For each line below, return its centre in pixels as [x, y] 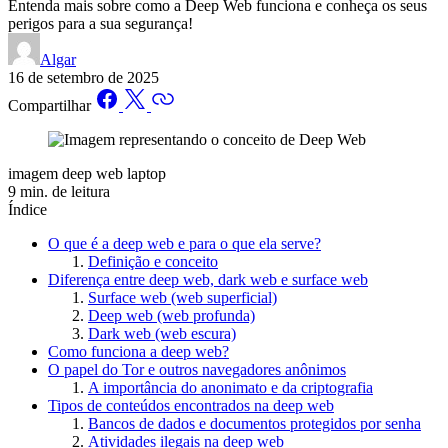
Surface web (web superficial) [182, 298]
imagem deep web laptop [87, 174]
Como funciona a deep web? [138, 352]
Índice [27, 210]
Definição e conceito [153, 262]
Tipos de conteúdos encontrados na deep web [191, 406]
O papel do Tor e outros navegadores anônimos [197, 370]
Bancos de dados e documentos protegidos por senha [254, 424]
